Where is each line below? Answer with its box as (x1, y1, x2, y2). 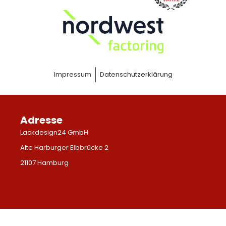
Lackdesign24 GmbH (20, 127, 88, 137)
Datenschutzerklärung (99, 69, 173, 79)
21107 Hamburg (20, 157, 69, 167)
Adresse (20, 112, 63, 127)
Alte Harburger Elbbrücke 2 (20, 142, 108, 152)
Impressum (53, 69, 91, 79)
